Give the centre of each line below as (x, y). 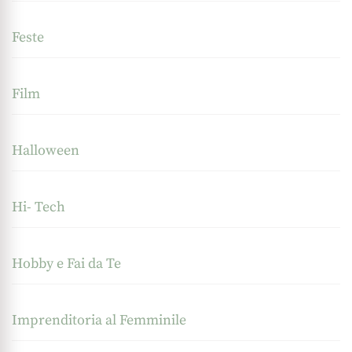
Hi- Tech (38, 207)
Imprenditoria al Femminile (99, 321)
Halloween (46, 151)
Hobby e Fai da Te (66, 264)
